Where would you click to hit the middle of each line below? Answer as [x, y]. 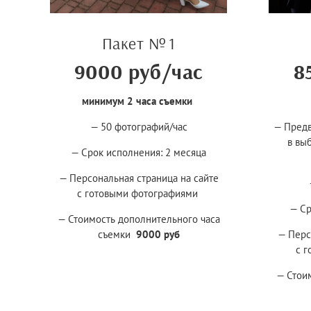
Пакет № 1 [138, 43]
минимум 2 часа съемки [137, 101]
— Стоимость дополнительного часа [138, 219]
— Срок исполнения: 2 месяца [138, 152]
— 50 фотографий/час [138, 126]
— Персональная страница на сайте [138, 178]
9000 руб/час [138, 71]
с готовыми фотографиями [138, 193]
